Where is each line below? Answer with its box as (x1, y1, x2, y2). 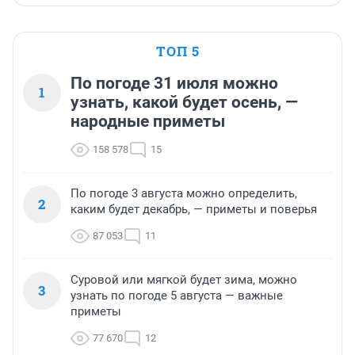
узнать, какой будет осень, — (71, 93, 298, 113)
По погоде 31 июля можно (71, 74, 278, 94)
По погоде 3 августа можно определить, (71, 186, 297, 201)
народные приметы (71, 112, 225, 132)
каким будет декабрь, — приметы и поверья (71, 202, 317, 217)
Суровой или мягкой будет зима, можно (71, 273, 297, 288)
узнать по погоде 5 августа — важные (71, 288, 283, 303)
